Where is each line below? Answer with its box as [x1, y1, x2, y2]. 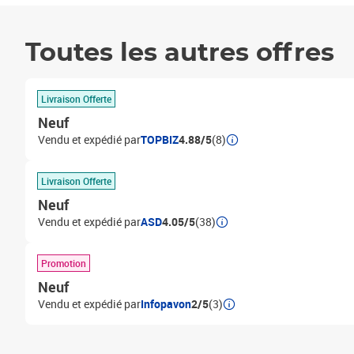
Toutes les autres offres [25, 40, 334, 66]
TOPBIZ [141, 132, 179, 147]
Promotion [41, 256, 86, 269]
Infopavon [141, 296, 191, 311]
